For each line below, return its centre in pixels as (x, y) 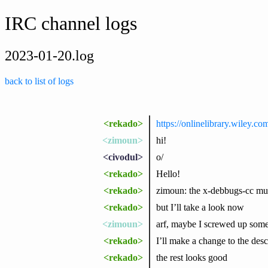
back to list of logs (39, 81)
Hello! (168, 173)
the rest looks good (191, 257)
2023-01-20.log (49, 55)
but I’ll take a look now (200, 207)
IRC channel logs (71, 24)
